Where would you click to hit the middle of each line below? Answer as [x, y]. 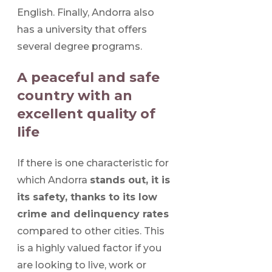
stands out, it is [130, 180]
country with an [75, 96]
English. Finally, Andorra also [86, 13]
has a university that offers [82, 30]
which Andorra [53, 180]
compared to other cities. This [91, 231]
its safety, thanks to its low [87, 197]
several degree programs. [80, 47]
